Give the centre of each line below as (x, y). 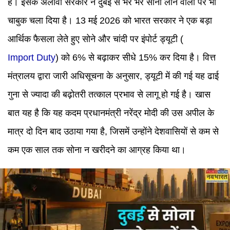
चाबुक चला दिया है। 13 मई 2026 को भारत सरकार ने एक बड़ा (110, 21)
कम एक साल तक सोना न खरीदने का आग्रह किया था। (97, 150)
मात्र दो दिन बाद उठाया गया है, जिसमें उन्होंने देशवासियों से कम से (113, 131)
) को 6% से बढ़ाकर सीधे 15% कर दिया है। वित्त (136, 57)
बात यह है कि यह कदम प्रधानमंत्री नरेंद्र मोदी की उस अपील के (111, 113)
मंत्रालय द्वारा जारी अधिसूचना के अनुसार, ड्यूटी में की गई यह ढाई (113, 76)
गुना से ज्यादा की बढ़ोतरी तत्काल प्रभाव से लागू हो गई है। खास (109, 94)
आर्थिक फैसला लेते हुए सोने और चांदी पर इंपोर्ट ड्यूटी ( (95, 39)
